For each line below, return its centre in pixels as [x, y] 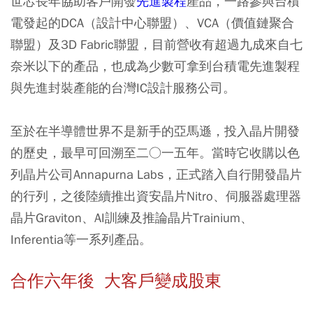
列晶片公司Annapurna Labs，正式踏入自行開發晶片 [156, 174]
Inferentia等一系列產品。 [81, 239]
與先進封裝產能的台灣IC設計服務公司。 [123, 88]
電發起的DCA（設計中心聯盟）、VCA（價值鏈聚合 [152, 23]
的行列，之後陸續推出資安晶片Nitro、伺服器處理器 [156, 196]
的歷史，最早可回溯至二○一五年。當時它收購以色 [155, 153]
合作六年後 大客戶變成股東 [118, 281]
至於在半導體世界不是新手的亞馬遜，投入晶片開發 [155, 131]
